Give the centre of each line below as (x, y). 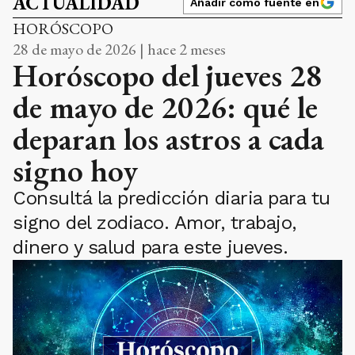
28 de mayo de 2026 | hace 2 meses (119, 50)
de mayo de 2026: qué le (165, 107)
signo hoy (75, 171)
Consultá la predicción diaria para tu (172, 198)
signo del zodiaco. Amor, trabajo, (155, 223)
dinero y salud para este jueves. (150, 248)
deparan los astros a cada (168, 139)
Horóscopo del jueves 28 (168, 76)
